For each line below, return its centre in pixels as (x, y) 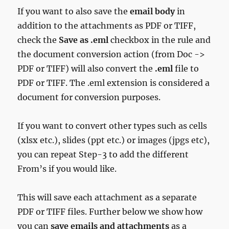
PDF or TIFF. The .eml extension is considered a (114, 83)
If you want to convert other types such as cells (112, 125)
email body (154, 11)
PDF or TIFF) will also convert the (85, 68)
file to (186, 68)
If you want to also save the (74, 11)
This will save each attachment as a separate (107, 197)
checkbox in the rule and (160, 40)
